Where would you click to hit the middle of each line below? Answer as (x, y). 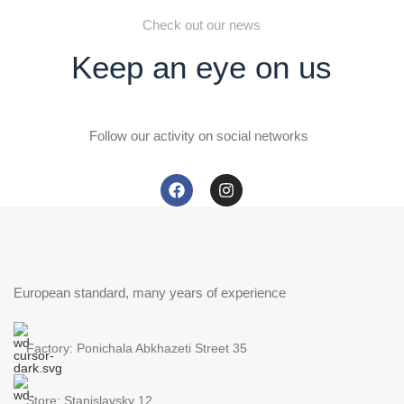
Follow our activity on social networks (198, 135)
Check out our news (202, 24)
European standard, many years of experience (150, 292)
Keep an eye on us (202, 67)
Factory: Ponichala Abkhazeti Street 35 (137, 348)
